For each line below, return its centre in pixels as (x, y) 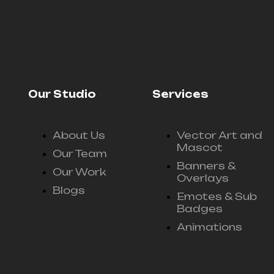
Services (181, 94)
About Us (79, 135)
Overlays (203, 178)
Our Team (80, 154)
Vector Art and (220, 135)
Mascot (200, 148)
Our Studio (62, 94)
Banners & (206, 166)
